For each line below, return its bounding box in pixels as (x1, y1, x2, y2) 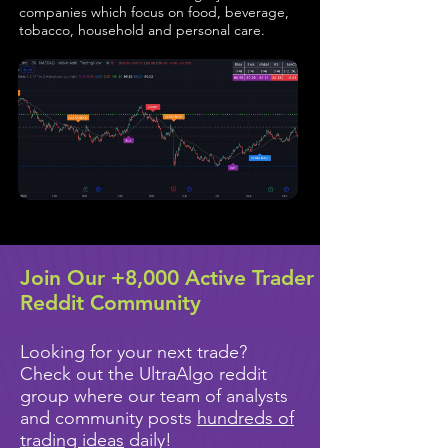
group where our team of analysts (20, 385, 288, 407)
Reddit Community (20, 290, 207, 315)
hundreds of (197, 407, 294, 429)
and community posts (20, 407, 197, 429)
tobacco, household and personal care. (19, 21, 265, 39)
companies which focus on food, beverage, (19, 3, 289, 21)
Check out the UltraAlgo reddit (20, 363, 267, 385)
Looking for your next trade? (20, 341, 247, 363)
